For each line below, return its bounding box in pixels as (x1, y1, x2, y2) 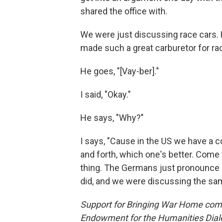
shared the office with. (80, 6, 167, 16)
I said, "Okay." (80, 89, 131, 100)
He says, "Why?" (80, 112, 144, 123)
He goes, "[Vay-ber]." (80, 66, 159, 76)
